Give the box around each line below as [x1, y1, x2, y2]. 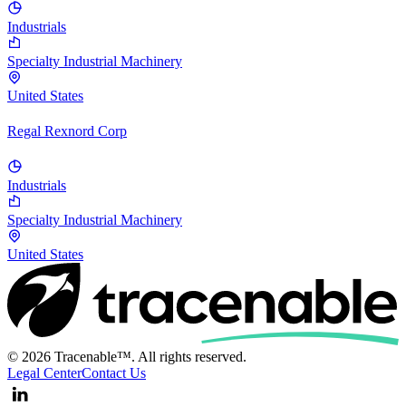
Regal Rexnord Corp [7, 123, 127, 140]
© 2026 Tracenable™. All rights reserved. [7, 348, 246, 364]
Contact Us [82, 364, 146, 381]
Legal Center [7, 364, 82, 381]
